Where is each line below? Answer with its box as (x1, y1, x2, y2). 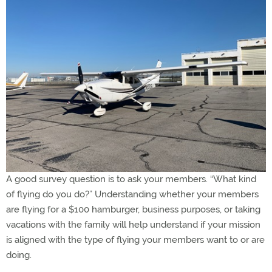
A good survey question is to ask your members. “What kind (6, 174, 256, 185)
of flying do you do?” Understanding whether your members (6, 189, 259, 200)
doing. (6, 250, 32, 261)
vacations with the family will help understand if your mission (6, 219, 260, 231)
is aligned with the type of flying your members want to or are (6, 234, 265, 246)
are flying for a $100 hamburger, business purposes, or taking (6, 204, 260, 216)
